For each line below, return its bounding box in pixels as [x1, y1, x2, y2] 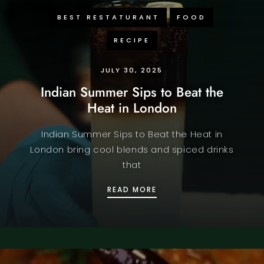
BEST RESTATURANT [57, 12, 160, 22]
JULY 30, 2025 [101, 65, 163, 75]
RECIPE [113, 35, 150, 45]
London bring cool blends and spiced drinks [30, 143, 234, 156]
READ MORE [107, 184, 157, 194]
